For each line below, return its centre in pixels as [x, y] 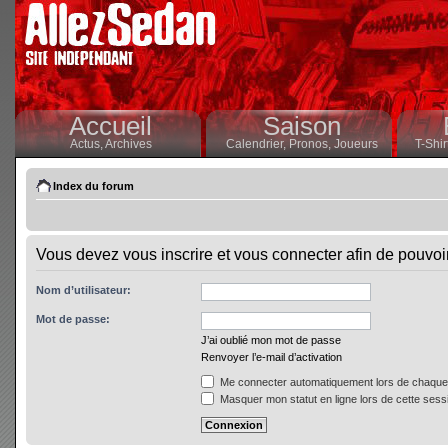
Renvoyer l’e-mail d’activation [271, 357]
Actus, [87, 144]
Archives [128, 144]
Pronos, [311, 144]
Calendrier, [257, 144]
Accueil [110, 126]
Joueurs [355, 144]
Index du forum [93, 186]
